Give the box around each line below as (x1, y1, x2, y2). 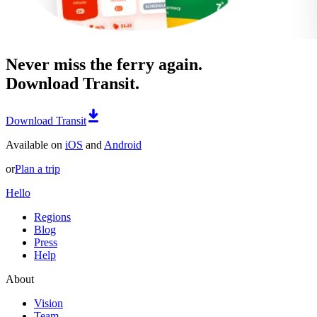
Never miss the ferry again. (6, 55, 202, 74)
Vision (34, 297, 63, 310)
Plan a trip (15, 163, 60, 175)
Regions (34, 211, 71, 224)
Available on (6, 139, 65, 151)
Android (104, 139, 142, 151)
